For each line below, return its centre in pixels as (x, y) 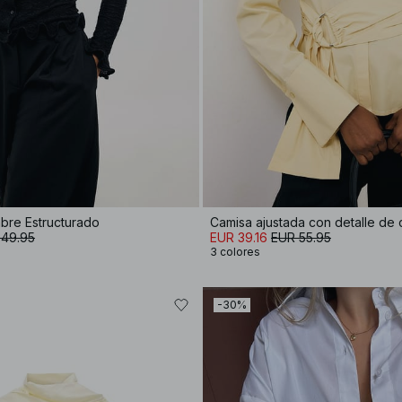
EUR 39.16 (239, 237)
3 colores (235, 251)
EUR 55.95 (301, 237)
